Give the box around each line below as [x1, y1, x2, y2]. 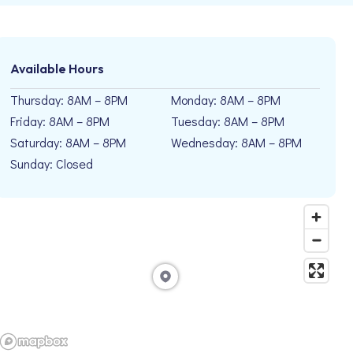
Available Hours [9, 61, 104, 76]
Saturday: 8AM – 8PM [9, 134, 126, 150]
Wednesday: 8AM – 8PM [171, 134, 303, 150]
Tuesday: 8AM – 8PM [171, 113, 285, 129]
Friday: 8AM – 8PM [9, 113, 110, 129]
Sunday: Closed [9, 155, 93, 172]
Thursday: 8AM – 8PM [9, 91, 128, 108]
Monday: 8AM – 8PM [171, 91, 281, 108]
